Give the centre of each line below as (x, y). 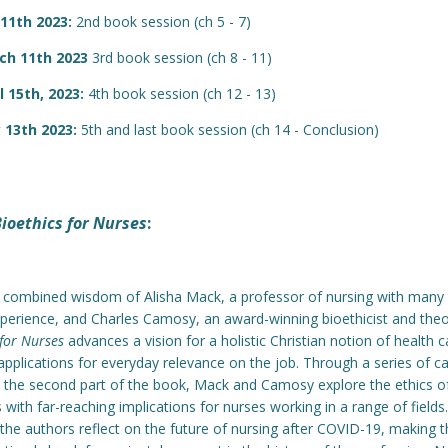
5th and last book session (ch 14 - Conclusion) (228, 129)
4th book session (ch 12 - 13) (180, 93)
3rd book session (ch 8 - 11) (180, 57)
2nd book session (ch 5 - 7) (161, 21)
